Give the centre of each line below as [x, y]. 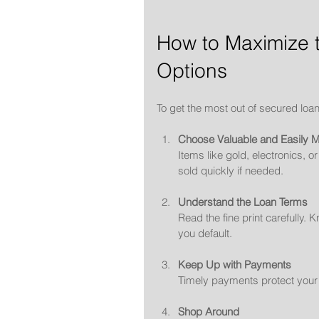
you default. [205, 233]
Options [192, 70]
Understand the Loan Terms [243, 202]
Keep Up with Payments [235, 264]
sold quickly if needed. [231, 170]
